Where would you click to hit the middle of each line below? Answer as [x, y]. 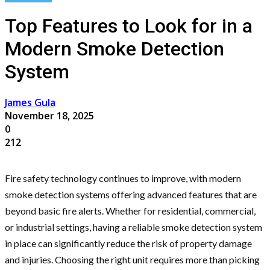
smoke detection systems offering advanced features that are [131, 195]
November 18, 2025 [49, 116]
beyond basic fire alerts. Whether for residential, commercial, [130, 211]
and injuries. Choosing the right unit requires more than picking [132, 260]
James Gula [30, 103]
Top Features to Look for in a [129, 26]
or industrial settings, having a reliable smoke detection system [133, 227]
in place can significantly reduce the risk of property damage [128, 243]
